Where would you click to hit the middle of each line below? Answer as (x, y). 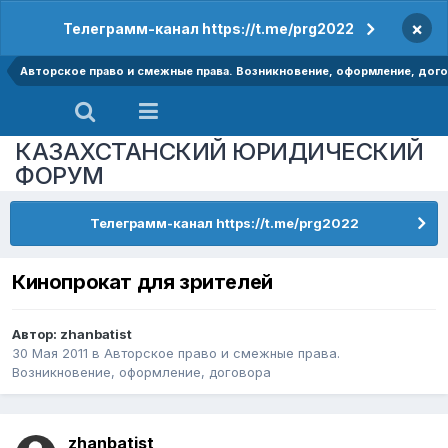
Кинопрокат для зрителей (142, 282)
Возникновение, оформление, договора (141, 372)
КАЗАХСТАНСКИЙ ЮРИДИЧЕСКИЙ (219, 151)
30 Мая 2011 (50, 353)
